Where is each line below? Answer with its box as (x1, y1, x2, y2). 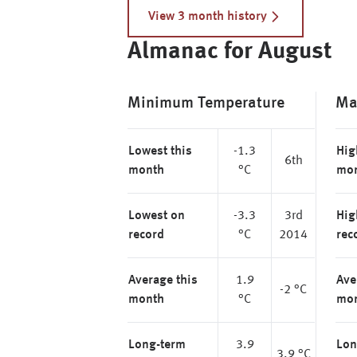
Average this (128, 274, 198, 287)
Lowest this (128, 145, 192, 158)
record (128, 229, 164, 241)
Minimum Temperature (127, 96, 284, 112)
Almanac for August (127, 40, 332, 64)
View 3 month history (148, 10, 267, 23)
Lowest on (128, 210, 185, 222)
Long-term (128, 339, 186, 351)
